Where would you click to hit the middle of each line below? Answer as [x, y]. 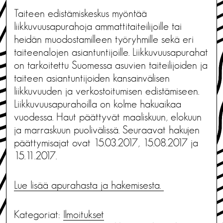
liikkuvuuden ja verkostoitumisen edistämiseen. [107, 91]
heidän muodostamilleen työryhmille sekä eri [104, 39]
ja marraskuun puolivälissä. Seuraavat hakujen [107, 130]
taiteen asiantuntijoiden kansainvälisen [92, 78]
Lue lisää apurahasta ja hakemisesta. [89, 185]
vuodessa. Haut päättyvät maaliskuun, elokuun [108, 117]
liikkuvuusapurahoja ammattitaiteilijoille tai [98, 26]
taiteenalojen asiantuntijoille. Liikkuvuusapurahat [111, 52]
